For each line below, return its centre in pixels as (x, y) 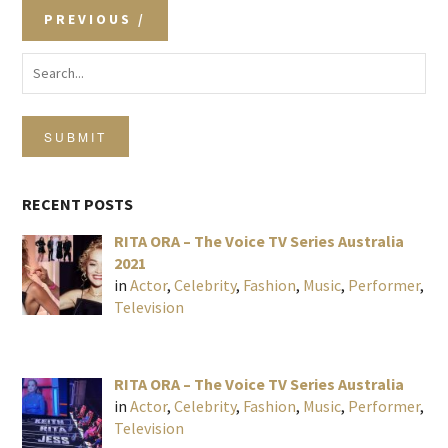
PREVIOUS (88, 19)
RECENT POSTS (77, 204)
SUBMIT (75, 137)
